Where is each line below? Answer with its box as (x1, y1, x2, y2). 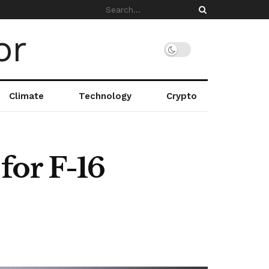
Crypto (166, 91, 197, 101)
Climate (8, 91, 44, 101)
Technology (78, 91, 131, 101)
